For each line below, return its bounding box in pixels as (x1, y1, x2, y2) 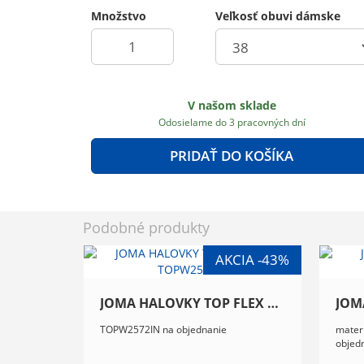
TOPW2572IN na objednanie (100, 323, 227, 336)
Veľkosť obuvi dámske (214, 7, 340, 24)
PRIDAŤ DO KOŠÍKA (170, 146, 294, 166)
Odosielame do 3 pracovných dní (158, 115, 305, 129)
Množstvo (91, 7, 146, 24)
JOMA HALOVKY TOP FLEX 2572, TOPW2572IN (267, 293, 279, 312)
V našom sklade (187, 97, 276, 114)
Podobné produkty (83, 217, 210, 237)
